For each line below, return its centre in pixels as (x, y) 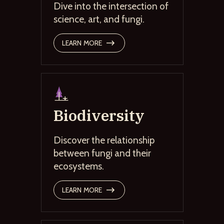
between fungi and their (102, 153)
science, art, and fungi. (99, 19)
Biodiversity (99, 115)
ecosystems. (78, 166)
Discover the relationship (104, 140)
